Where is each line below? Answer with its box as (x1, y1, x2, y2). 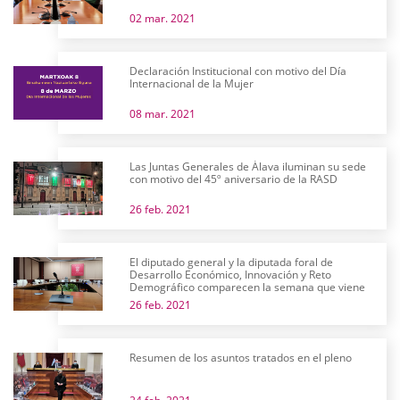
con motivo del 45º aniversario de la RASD (129, 171, 337, 187)
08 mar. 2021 (129, 106, 196, 121)
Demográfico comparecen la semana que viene (129, 279, 365, 295)
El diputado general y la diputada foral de (129, 254, 333, 270)
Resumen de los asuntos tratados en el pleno (129, 350, 352, 365)
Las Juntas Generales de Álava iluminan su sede (129, 159, 366, 174)
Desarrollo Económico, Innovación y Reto (129, 267, 331, 282)
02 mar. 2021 (129, 11, 196, 26)
